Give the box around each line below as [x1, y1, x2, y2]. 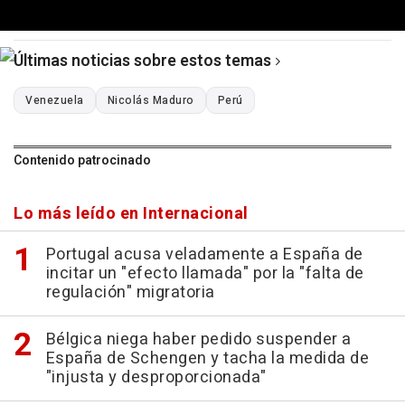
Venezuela [25, 92, 84, 109]
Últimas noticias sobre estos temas [14, 49, 271, 74]
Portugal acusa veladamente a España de [45, 242, 363, 268]
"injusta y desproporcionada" [45, 365, 267, 391]
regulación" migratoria [45, 280, 215, 306]
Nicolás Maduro [107, 92, 194, 109]
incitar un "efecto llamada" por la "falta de [45, 261, 364, 287]
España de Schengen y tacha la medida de [45, 346, 369, 372]
